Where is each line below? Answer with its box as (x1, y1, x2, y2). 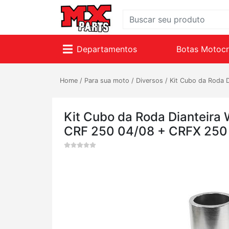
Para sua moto (84, 77, 129, 84)
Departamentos (76, 44, 137, 54)
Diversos (136, 77, 163, 84)
